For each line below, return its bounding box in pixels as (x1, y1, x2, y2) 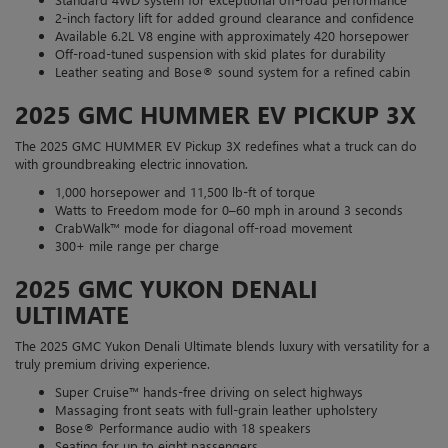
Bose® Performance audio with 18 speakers (55, 418, 311, 436)
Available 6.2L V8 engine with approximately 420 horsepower (55, 26, 409, 44)
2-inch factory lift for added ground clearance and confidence (55, 8, 414, 26)
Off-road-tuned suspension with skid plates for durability (55, 44, 385, 62)
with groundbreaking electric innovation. (15, 154, 248, 172)
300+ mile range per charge (55, 236, 219, 254)
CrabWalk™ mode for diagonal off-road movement (55, 218, 352, 236)
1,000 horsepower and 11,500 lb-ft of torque (55, 182, 315, 200)
